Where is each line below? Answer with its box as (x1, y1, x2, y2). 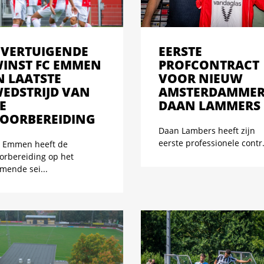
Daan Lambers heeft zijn (159, 124, 255, 136)
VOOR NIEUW (159, 70, 243, 87)
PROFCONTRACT (159, 56, 259, 73)
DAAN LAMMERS (159, 97, 260, 114)
